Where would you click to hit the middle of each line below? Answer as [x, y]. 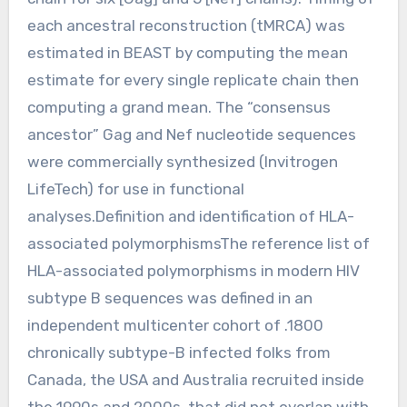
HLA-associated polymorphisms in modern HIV [193, 270]
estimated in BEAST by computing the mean [187, 52]
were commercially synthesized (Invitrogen [182, 161]
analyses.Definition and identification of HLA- [190, 216]
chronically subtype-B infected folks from [179, 352]
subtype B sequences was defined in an [169, 298]
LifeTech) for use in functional [135, 189]
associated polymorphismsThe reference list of [198, 243]
